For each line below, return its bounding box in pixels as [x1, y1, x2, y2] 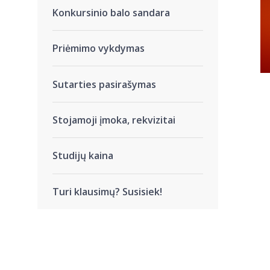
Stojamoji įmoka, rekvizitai [52, 113, 175, 127]
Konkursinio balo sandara [52, 5, 170, 19]
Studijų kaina [52, 149, 113, 163]
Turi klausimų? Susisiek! [52, 184, 162, 198]
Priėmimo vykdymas [52, 42, 145, 55]
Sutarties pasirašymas [52, 77, 156, 91]
